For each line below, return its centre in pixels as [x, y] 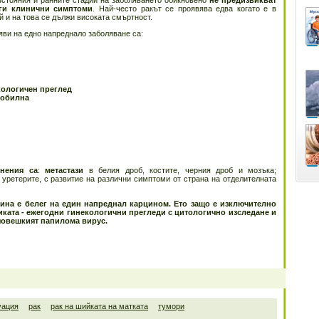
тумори [171, 306]
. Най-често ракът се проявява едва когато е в [185, 9]
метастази [64, 170]
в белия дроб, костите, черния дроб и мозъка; [180, 170]
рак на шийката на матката [99, 306]
